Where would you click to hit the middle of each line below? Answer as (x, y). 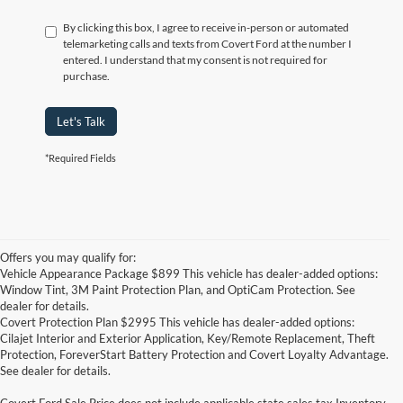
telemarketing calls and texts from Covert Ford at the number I (207, 43)
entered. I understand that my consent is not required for (195, 59)
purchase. (86, 76)
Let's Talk (81, 121)
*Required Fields (81, 157)
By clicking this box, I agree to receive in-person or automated (206, 27)
